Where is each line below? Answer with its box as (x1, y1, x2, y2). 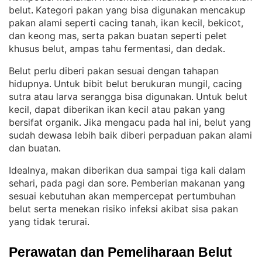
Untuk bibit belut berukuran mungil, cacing (54, 78, 242, 89)
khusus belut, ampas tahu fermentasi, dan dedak (9, 43, 223, 54)
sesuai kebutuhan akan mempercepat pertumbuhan (9, 190, 236, 202)
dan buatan (9, 142, 58, 154)
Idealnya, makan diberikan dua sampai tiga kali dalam (9, 164, 246, 176)
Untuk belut (196, 91, 247, 102)
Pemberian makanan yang (131, 177, 245, 189)
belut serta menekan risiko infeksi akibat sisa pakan (9, 203, 238, 215)
